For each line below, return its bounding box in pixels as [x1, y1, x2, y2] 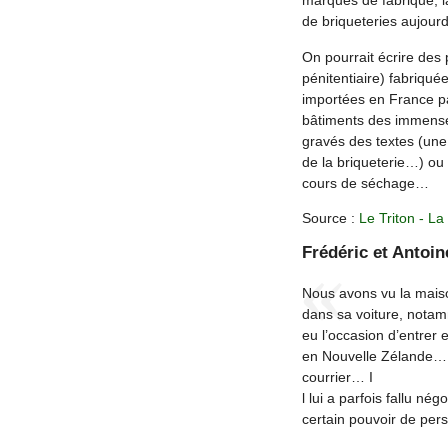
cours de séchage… [301, 174, 429, 191]
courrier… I [301, 368, 373, 385]
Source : [301, 210, 359, 227]
